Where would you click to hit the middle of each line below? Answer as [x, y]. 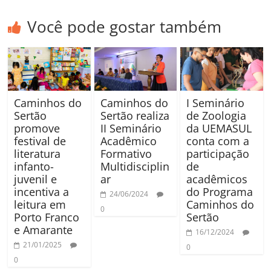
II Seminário [131, 128]
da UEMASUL [219, 128]
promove [37, 128]
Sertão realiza [135, 115]
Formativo [126, 153]
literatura [38, 153]
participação [217, 153]
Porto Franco [47, 217]
